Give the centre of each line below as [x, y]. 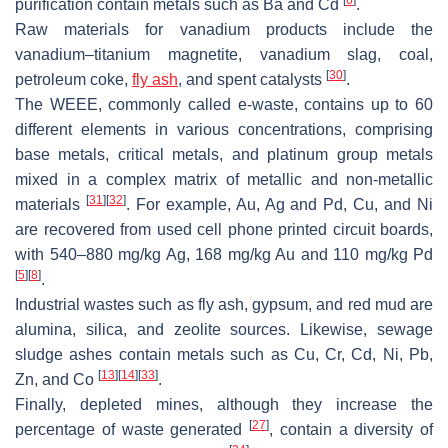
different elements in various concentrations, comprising [224, 129]
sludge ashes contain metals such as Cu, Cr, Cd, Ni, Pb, [224, 354]
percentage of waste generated [132, 429]
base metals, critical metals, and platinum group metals [224, 154]
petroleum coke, [73, 79]
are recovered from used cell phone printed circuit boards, [224, 229]
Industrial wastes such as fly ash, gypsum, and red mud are [224, 304]
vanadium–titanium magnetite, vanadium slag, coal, [224, 54]
